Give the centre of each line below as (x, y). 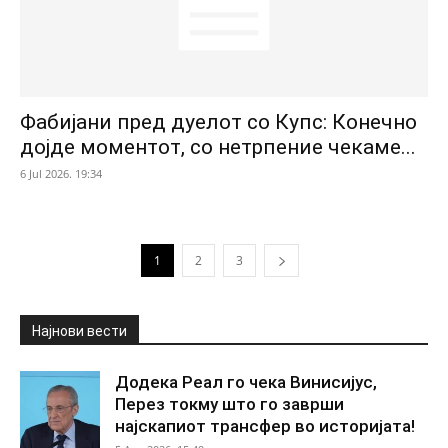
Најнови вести (79, 330)
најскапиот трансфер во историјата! (265, 425)
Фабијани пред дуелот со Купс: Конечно (218, 121)
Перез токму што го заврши (229, 403)
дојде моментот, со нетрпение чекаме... (218, 146)
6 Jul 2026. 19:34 (61, 173)
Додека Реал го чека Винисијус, (246, 381)
